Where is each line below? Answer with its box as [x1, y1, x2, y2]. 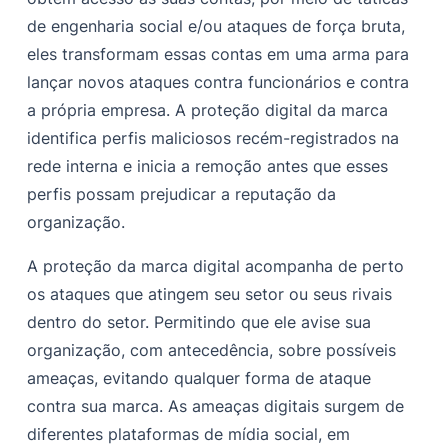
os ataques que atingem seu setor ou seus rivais [27, 284, 393, 305]
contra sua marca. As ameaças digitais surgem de [27, 396, 405, 417]
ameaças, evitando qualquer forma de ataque [27, 368, 372, 389]
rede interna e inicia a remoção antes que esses [27, 156, 389, 177]
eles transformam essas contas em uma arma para [27, 44, 410, 65]
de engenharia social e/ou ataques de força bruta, [27, 16, 406, 37]
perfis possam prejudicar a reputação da [27, 184, 337, 205]
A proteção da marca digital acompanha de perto [27, 256, 405, 277]
